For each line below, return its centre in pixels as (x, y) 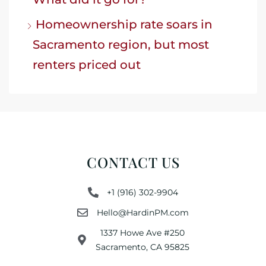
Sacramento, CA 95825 (143, 247)
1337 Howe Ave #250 (143, 232)
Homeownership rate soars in (124, 24)
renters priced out (87, 64)
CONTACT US (133, 162)
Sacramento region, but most (121, 44)
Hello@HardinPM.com (142, 212)
